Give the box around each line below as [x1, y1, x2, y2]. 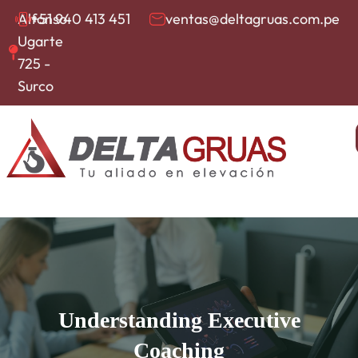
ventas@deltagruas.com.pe [165, 10, 340, 28]
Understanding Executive [58, 307, 300, 332]
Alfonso [18, 10, 67, 28]
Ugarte [18, 32, 63, 50]
